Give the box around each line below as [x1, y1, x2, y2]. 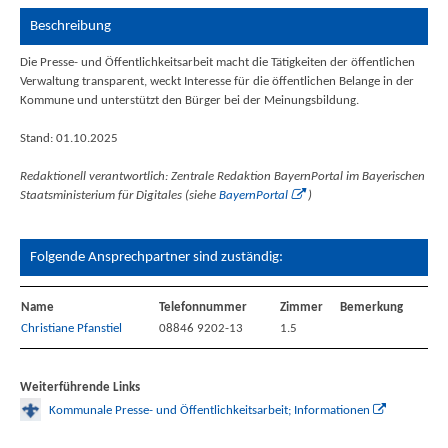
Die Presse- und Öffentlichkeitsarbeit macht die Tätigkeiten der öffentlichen [19, 55, 415, 69]
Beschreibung [29, 17, 111, 34]
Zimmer [279, 300, 323, 314]
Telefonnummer [158, 300, 247, 314]
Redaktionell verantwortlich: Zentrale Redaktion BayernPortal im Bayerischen [19, 169, 425, 183]
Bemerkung [339, 300, 403, 314]
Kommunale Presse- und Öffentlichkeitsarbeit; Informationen [48, 403, 370, 417]
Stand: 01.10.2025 [19, 131, 118, 145]
